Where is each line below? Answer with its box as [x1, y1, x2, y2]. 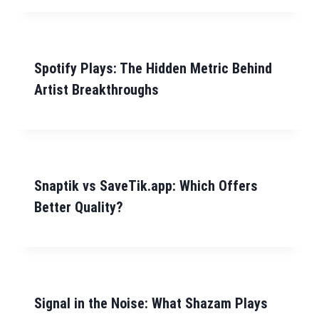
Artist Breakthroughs [34, 81, 159, 99]
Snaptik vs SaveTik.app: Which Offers [34, 177, 258, 195]
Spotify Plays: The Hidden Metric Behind [34, 60, 272, 78]
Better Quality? [34, 199, 123, 216]
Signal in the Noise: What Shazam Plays [34, 295, 268, 313]
